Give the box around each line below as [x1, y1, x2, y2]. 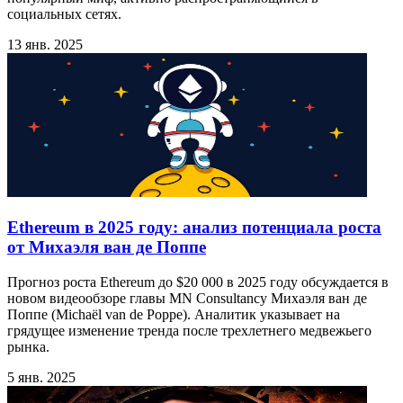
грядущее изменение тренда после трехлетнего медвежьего [7, 322, 372, 338]
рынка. [7, 338, 49, 354]
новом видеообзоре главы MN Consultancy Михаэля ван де [7, 290, 367, 306]
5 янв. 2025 [7, 369, 76, 385]
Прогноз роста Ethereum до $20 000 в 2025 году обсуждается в [7, 273, 389, 290]
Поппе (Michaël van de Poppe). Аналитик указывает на [7, 306, 340, 322]
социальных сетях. [7, 6, 121, 22]
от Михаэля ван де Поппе [7, 237, 206, 256]
